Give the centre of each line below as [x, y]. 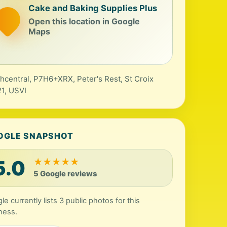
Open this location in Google [84, 21]
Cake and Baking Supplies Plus [93, 8]
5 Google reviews [65, 174]
